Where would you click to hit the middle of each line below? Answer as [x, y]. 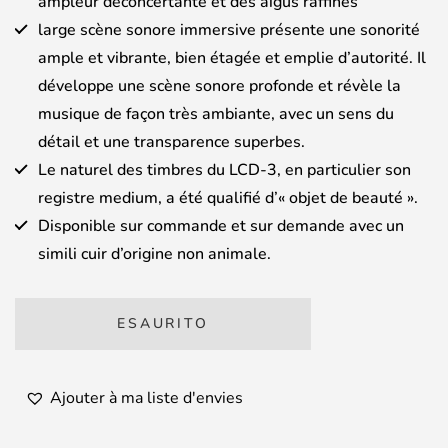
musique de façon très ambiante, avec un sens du [216, 114]
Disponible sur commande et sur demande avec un [221, 226]
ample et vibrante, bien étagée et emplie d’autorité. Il [232, 58]
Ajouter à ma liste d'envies [146, 398]
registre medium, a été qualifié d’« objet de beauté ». [228, 198]
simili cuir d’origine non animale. [154, 254]
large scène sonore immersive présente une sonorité [229, 30]
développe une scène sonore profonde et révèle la [219, 86]
